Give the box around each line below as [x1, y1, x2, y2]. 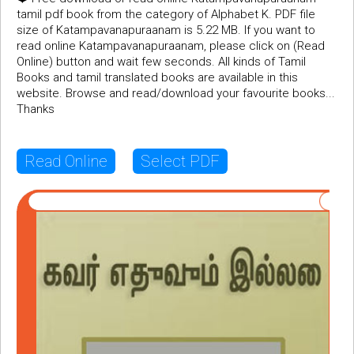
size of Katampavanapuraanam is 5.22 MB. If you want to [17, 23, 315, 38]
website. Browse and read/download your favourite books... [17, 86, 335, 101]
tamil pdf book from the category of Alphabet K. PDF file [17, 7, 315, 22]
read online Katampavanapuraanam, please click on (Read [17, 39, 325, 54]
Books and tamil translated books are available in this [17, 70, 298, 85]
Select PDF [141, 152, 220, 171]
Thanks [17, 102, 55, 117]
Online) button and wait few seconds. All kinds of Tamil [17, 55, 306, 70]
